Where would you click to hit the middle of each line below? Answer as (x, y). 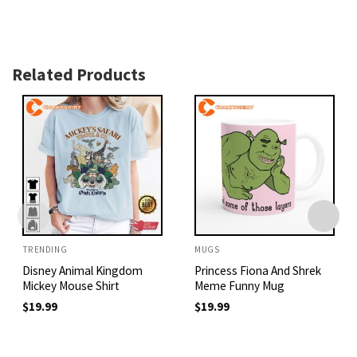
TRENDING (45, 250)
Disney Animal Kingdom (82, 270)
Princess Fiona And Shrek (258, 270)
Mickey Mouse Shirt (71, 285)
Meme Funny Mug (239, 285)
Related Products (79, 75)
